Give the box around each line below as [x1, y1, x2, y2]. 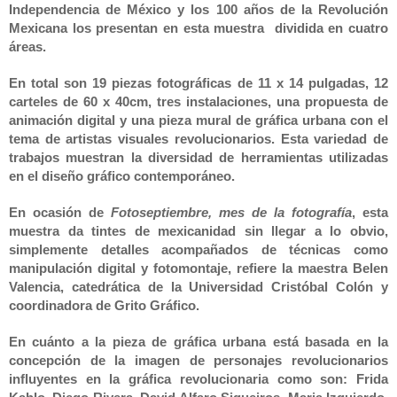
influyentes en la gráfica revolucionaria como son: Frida [9, 372, 388, 386]
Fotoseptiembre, [111, 206, 212, 220]
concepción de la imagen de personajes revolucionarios [9, 354, 388, 368]
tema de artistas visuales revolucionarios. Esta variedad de [9, 132, 388, 146]
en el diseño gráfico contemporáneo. [9, 169, 235, 183]
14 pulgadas [288, 76, 365, 90]
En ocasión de [9, 206, 111, 220]
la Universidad [170, 280, 264, 294]
